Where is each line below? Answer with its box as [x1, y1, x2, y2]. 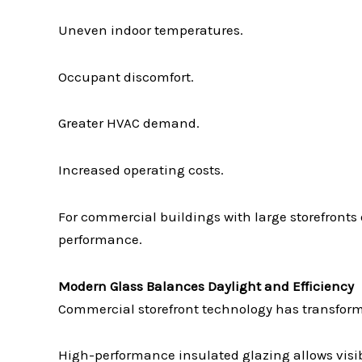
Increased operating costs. [58, 162, 224, 179]
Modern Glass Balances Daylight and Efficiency [58, 277, 354, 294]
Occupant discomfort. [58, 68, 194, 85]
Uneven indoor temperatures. [58, 21, 243, 38]
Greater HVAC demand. [58, 115, 200, 132]
